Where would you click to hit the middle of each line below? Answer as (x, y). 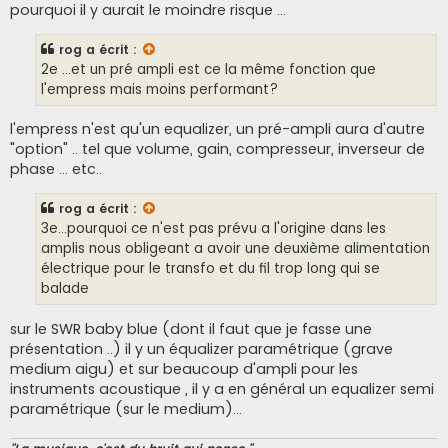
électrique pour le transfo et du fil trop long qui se (210, 269)
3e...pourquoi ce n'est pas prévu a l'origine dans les (213, 229)
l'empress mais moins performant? (159, 89)
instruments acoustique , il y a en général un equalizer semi (222, 388)
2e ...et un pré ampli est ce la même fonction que (208, 69)
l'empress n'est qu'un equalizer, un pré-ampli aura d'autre (217, 129)
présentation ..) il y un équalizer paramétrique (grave (201, 348)
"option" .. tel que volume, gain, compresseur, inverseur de (217, 149)
